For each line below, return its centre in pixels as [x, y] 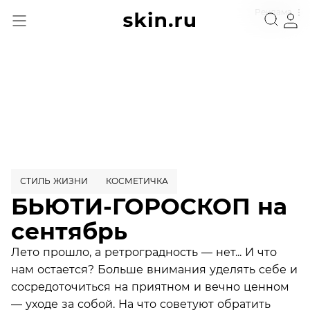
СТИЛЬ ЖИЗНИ [54, 181]
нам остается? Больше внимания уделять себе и [154, 269]
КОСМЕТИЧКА [137, 181]
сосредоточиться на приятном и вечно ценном [150, 286]
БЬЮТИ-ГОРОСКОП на [149, 206]
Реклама [273, 12]
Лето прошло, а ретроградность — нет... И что [144, 252]
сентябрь [69, 231]
